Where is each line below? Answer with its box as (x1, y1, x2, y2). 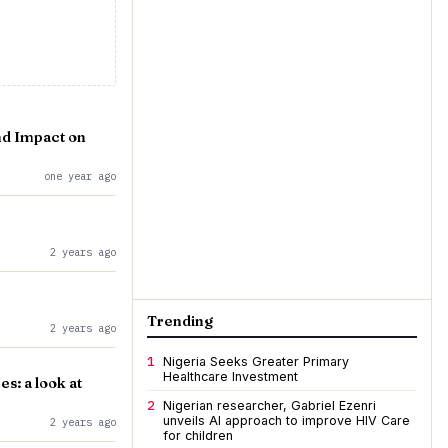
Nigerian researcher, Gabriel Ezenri (163, 398, 376, 413)
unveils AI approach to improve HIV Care (163, 413, 410, 428)
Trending (147, 312, 213, 330)
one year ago (44, 169, 116, 183)
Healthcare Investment (163, 369, 298, 384)
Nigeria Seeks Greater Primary (163, 354, 349, 369)
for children (163, 428, 233, 443)
